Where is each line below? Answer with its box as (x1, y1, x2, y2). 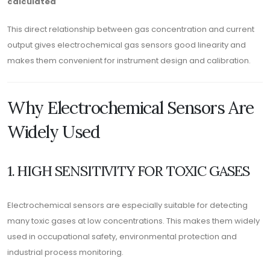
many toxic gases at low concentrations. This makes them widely (7, 215, 260, 227)
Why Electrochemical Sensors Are (7, 96, 254, 119)
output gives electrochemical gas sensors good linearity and (7, 39, 246, 51)
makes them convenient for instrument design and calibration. (7, 55, 251, 66)
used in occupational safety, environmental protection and (7, 231, 237, 242)
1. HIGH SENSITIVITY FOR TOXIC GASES (7, 162, 250, 180)
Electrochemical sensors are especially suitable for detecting (7, 199, 248, 211)
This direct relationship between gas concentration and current (7, 24, 254, 35)
